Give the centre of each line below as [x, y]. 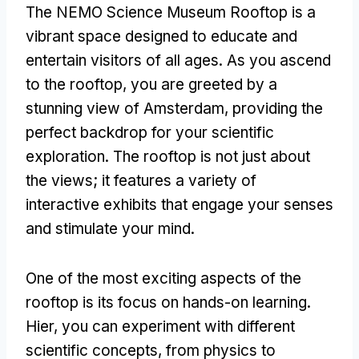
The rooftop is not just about [212, 156]
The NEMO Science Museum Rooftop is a [171, 12]
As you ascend [279, 60]
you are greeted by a [204, 84]
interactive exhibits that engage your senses [179, 204]
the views [59, 180]
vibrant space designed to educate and [161, 36]
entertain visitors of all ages [122, 60]
